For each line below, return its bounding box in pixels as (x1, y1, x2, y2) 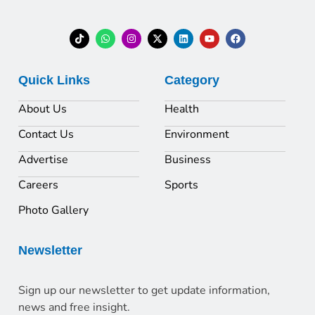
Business (165, 151, 211, 167)
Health (165, 101, 199, 117)
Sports (165, 176, 198, 193)
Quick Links (18, 72, 90, 87)
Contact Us (18, 126, 74, 142)
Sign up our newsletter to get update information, (18, 282, 270, 298)
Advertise (18, 151, 68, 167)
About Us (18, 101, 67, 117)
